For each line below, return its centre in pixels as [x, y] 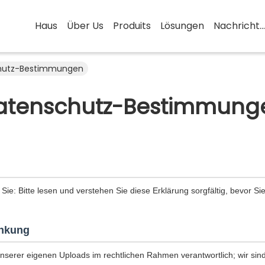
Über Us [85, 26]
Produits [132, 26]
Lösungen [182, 26]
